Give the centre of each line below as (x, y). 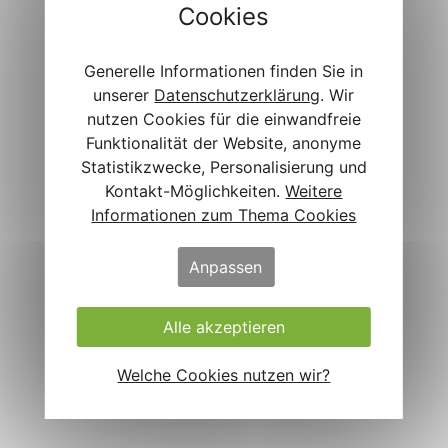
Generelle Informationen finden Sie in (224, 71)
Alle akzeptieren (223, 327)
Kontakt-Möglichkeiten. (195, 191)
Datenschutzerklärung (237, 95)
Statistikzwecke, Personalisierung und (223, 167)
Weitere (314, 191)
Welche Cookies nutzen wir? (224, 375)
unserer (124, 95)
